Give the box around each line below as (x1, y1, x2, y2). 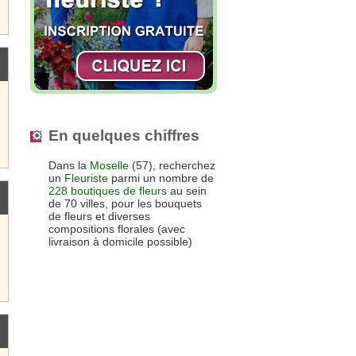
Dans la (48, 159, 90, 172)
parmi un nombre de (108, 172, 214, 185)
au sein (167, 184, 207, 198)
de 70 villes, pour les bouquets (48, 197, 202, 211)
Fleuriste (64, 172, 108, 185)
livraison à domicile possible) (48, 235, 192, 249)
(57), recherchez (129, 159, 215, 172)
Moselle (90, 159, 129, 172)
